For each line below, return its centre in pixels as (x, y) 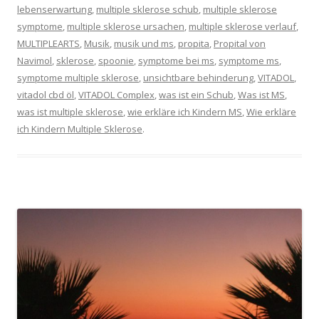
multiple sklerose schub (147, 10)
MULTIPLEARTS (48, 44)
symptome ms (249, 61)
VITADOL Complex (116, 95)
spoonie (116, 61)
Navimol (35, 61)
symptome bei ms (176, 61)
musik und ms (144, 44)
